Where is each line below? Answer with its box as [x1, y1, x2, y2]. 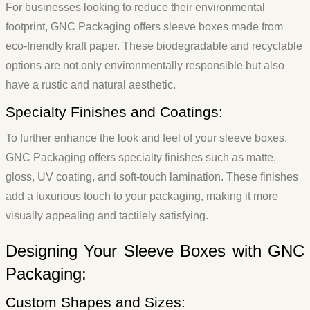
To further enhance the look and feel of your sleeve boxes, [6, 132, 287, 145]
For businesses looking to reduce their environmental [6, 1, 265, 14]
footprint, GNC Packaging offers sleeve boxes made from [6, 21, 283, 33]
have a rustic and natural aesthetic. [6, 79, 176, 91]
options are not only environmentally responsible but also [6, 60, 284, 72]
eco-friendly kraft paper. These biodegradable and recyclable [6, 40, 302, 53]
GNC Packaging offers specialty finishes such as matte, [6, 152, 276, 164]
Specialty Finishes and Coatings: [6, 104, 223, 120]
